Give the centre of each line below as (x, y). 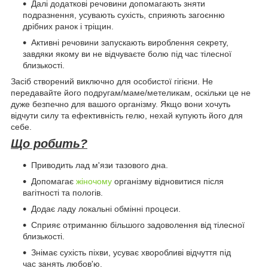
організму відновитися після (168, 181)
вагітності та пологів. (63, 192)
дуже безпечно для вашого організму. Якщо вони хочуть (121, 104)
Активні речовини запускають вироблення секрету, (130, 43)
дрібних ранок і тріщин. (68, 27)
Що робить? (49, 144)
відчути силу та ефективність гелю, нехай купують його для (127, 116)
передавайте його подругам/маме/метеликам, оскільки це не (131, 93)
